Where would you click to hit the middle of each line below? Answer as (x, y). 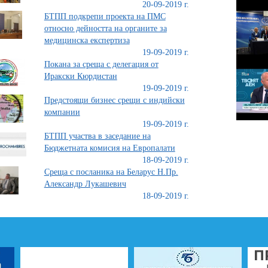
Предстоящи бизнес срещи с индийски (114, 100)
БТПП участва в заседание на (97, 136)
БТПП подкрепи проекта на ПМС (105, 16)
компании (62, 112)
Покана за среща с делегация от (101, 64)
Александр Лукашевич (85, 184)
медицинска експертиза (87, 40)
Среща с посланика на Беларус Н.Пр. (111, 172)
